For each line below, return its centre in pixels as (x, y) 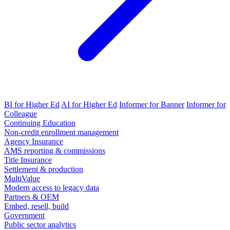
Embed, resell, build (36, 206)
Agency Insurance (34, 141)
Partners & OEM (32, 197)
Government (24, 215)
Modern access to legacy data (52, 187)
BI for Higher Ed (32, 104)
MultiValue (22, 178)
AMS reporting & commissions (55, 150)
